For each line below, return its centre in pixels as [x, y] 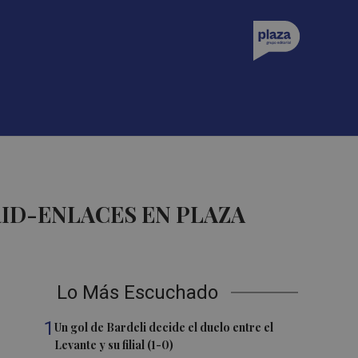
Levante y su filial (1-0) [114, 345]
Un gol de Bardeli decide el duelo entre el [164, 327]
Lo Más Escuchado [138, 292]
